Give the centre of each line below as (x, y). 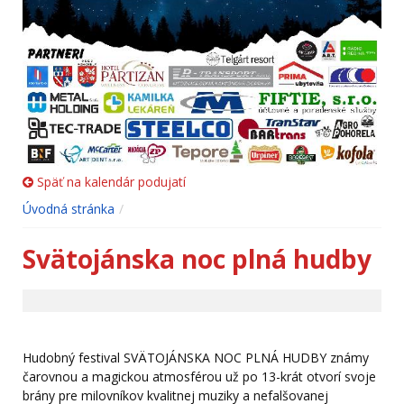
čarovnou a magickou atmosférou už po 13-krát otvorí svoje (199, 376)
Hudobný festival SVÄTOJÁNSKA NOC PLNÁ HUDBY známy (196, 357)
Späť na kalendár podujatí (110, 181)
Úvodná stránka (69, 208)
